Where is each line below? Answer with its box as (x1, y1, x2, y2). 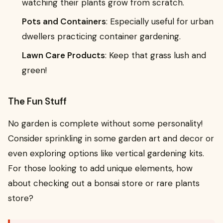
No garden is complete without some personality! (8, 117, 203, 129)
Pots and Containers (22, 15, 106, 27)
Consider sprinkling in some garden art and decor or (8, 132, 214, 144)
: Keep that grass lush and (105, 49, 206, 61)
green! (22, 64, 47, 76)
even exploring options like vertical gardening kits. (8, 147, 204, 159)
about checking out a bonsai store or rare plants (8, 177, 200, 189)
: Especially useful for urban (106, 15, 214, 27)
